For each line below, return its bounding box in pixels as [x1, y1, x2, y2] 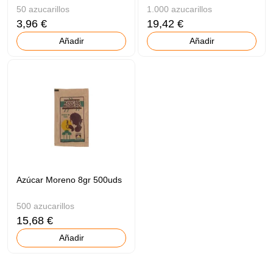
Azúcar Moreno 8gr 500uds [16, 174, 122, 185]
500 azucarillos [16, 200, 75, 211]
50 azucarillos [16, 4, 70, 14]
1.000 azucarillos [147, 4, 213, 14]
